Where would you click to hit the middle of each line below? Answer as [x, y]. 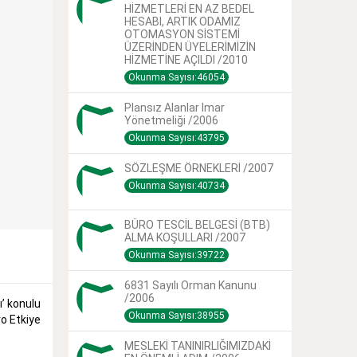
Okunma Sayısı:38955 [177, 315]
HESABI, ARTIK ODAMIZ [182, 21]
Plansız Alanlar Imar [175, 107]
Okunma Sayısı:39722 [177, 255]
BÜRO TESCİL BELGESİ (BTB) [197, 224]
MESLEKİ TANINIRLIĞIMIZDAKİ [198, 345]
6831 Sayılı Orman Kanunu [190, 285]
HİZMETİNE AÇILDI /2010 [186, 59]
